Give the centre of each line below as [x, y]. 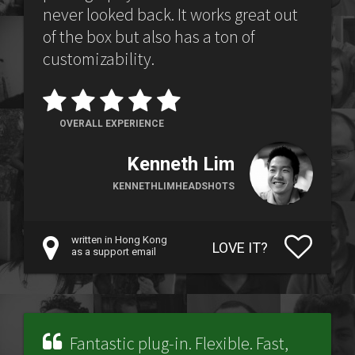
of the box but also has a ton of [149, 36]
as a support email [114, 252]
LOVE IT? [240, 248]
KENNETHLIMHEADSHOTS [174, 186]
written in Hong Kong [119, 240]
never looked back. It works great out [170, 14]
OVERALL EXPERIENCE [112, 124]
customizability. [99, 59]
